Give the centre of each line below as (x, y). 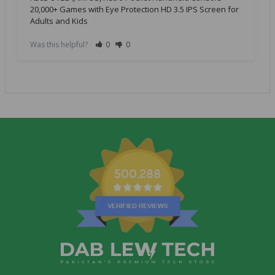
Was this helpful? (60, 45)
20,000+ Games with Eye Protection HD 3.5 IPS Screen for (134, 10)
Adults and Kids (59, 21)
